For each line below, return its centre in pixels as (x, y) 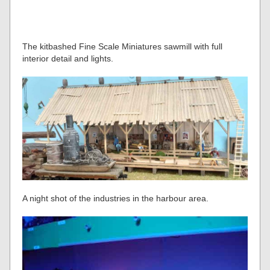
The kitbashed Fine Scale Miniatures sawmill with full (123, 46)
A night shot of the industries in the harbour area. (116, 199)
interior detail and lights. (68, 58)
